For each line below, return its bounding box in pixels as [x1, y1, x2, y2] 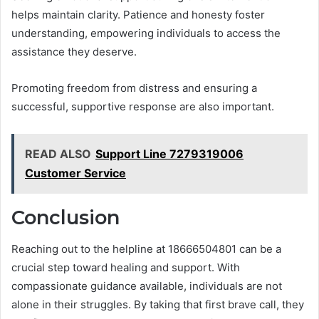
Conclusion [11, 205, 120, 229]
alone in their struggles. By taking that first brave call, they [11, 298, 304, 312]
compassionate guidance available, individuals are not [11, 279, 282, 293]
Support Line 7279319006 [95, 146, 244, 161]
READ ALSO [25, 146, 91, 161]
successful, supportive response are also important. [11, 99, 274, 113]
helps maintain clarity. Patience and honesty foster [11, 7, 265, 21]
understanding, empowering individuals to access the [11, 26, 281, 40]
